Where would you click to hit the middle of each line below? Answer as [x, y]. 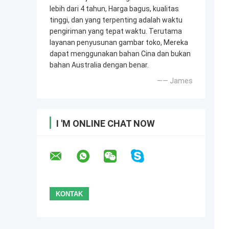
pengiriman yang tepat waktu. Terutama [116, 31]
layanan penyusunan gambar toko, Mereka [119, 43]
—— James [175, 81]
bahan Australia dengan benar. [99, 65]
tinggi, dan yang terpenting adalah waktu [116, 20]
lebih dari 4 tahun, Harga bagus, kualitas [114, 9]
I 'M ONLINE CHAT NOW [106, 124]
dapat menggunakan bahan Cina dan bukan [120, 54]
